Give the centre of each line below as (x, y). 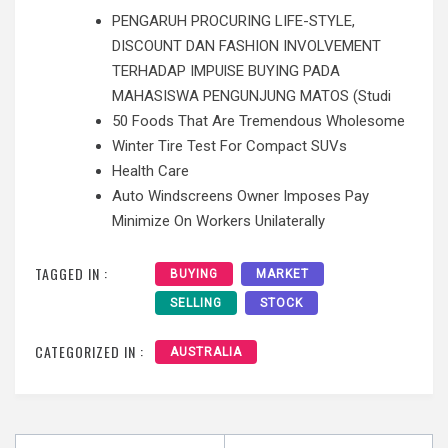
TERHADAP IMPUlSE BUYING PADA (226, 71)
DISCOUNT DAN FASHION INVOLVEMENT (246, 46)
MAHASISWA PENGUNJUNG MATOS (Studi (251, 96)
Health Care (150, 171)
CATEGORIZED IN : (89, 351)
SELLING (196, 302)
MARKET (282, 273)
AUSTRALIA (206, 351)
